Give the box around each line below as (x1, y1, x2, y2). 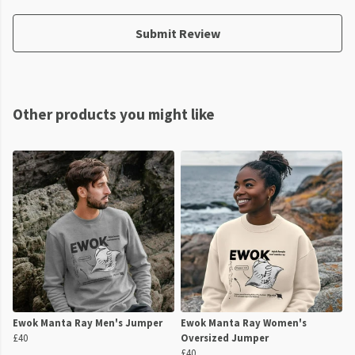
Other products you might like (13, 105, 215, 124)
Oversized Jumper (181, 331, 269, 345)
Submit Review (135, 25, 220, 42)
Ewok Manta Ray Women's (181, 316, 307, 330)
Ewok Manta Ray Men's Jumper (13, 316, 162, 330)
